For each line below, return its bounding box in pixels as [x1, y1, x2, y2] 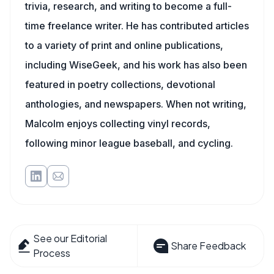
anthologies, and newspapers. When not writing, [25, 98, 246, 110]
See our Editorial [33, 232, 108, 245]
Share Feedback [170, 239, 246, 252]
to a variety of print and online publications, [25, 39, 223, 51]
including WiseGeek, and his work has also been [25, 59, 247, 71]
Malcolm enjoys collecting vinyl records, [25, 117, 210, 130]
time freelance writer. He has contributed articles [25, 20, 249, 32]
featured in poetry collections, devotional [25, 78, 215, 91]
